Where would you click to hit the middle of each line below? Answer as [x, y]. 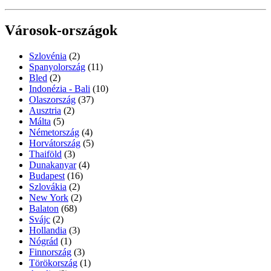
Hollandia [48, 230]
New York [49, 197]
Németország [54, 132]
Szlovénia [48, 56]
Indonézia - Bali [60, 88]
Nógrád [44, 241]
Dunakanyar [53, 165]
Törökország [53, 263]
